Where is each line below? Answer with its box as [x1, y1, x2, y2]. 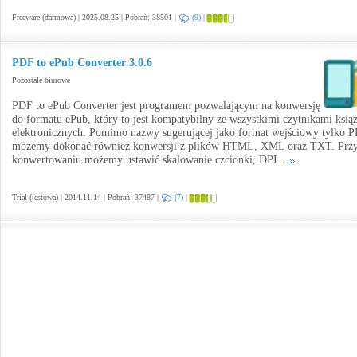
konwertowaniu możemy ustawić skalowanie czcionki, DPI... [12, 154, 290, 166]
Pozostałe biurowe [12, 76, 70, 84]
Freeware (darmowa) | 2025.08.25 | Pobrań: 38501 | [12, 13, 178, 22]
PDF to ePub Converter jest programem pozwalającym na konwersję [12, 100, 320, 112]
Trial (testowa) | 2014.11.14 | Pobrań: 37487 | [12, 193, 161, 202]
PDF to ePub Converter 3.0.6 [12, 57, 152, 69]
